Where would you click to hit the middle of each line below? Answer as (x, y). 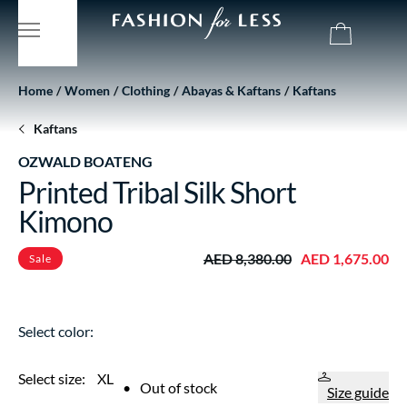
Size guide (358, 392)
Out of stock (179, 387)
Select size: (53, 378)
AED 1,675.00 (345, 258)
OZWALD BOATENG (85, 161)
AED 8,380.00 (248, 258)
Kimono (65, 221)
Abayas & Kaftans (231, 90)
